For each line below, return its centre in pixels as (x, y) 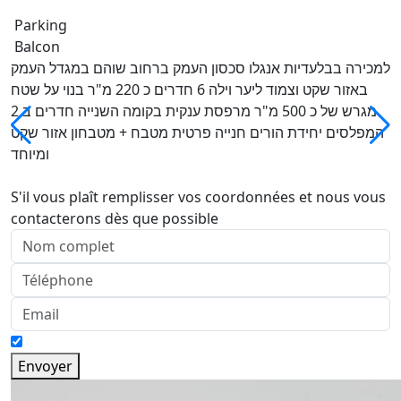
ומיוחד (30, 154)
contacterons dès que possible (115, 218)
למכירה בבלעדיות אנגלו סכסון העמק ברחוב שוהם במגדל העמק (200, 68)
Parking (39, 25)
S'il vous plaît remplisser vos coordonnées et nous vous (198, 197)
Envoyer (45, 366)
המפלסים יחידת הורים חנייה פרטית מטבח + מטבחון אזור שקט (197, 132)
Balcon (35, 47)
